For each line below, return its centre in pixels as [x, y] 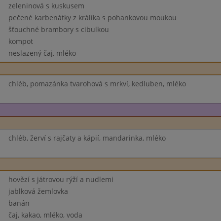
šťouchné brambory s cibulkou [58, 29]
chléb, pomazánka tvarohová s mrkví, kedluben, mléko [97, 84]
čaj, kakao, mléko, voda [45, 215]
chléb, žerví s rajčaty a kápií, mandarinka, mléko [87, 138]
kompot [20, 41]
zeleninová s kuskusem [46, 6]
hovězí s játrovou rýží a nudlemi [61, 179]
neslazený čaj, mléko [42, 53]
